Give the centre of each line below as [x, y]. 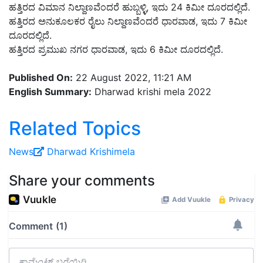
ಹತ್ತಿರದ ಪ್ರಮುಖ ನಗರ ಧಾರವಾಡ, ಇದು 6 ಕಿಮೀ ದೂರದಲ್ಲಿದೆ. [116, 50]
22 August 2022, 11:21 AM [132, 78]
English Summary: [50, 92]
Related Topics [75, 129]
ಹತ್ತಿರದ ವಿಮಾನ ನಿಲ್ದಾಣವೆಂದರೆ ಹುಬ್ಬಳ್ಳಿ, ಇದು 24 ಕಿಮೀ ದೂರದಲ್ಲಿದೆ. [129, 7]
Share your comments [82, 181]
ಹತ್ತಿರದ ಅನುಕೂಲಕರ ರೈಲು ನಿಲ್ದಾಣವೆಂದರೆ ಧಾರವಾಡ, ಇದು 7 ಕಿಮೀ [128, 21]
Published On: [41, 78]
